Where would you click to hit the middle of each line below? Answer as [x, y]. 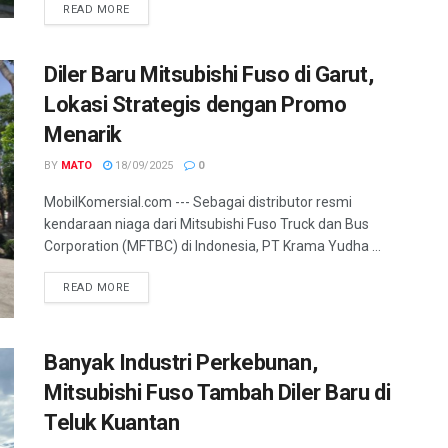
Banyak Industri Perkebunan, [181, 362]
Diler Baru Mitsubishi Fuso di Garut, [209, 75]
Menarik [83, 135]
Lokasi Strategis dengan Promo [195, 105]
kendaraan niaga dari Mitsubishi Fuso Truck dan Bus [206, 224]
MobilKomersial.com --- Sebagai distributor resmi [198, 202]
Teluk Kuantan [112, 422]
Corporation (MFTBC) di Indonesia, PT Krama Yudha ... [212, 246]
